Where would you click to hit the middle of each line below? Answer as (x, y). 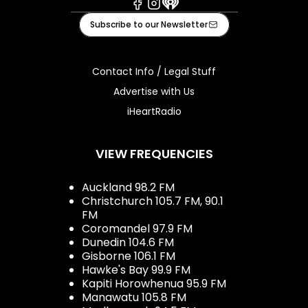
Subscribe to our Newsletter (148, 24)
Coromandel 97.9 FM (137, 228)
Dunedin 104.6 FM (128, 242)
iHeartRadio (154, 111)
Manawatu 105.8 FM (134, 297)
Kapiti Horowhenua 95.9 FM (154, 283)
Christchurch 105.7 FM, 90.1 (153, 201)
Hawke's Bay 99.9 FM (136, 269)
